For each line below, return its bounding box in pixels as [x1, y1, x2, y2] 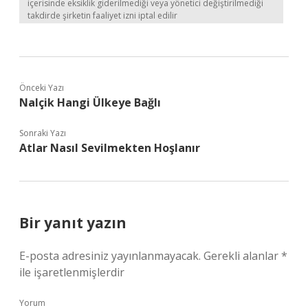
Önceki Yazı [19, 82, 64, 93]
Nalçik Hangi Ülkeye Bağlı [19, 95, 161, 110]
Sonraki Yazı [19, 127, 66, 139]
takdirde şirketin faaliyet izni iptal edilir [27, 10, 177, 21]
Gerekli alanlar [203, 248, 281, 263]
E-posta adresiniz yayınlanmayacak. [19, 248, 201, 263]
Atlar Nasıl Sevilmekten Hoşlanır [19, 140, 200, 155]
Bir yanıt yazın [19, 213, 126, 232]
